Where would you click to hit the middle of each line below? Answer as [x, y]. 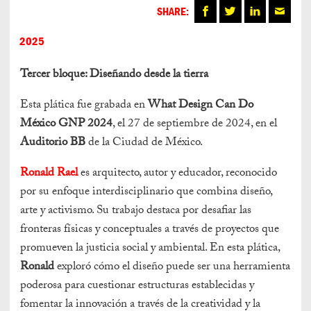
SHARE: [173, 11]
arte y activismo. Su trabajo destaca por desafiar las [136, 211]
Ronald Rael [49, 174]
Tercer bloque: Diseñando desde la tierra [114, 75]
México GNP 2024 [66, 124]
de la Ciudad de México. [144, 143]
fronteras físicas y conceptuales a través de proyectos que [150, 230]
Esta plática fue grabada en [84, 106]
